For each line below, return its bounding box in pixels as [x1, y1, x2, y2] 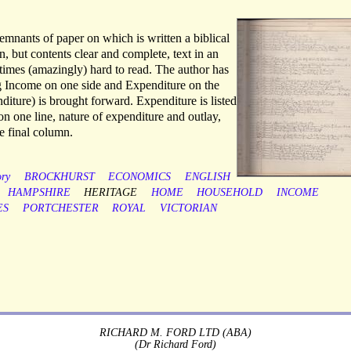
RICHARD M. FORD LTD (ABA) [100, 325, 251, 338]
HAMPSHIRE [7, 186, 71, 199]
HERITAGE [84, 186, 138, 199]
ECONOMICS [108, 171, 172, 183]
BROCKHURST [24, 171, 95, 183]
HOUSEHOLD [197, 186, 263, 199]
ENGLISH [184, 171, 230, 183]
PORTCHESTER [22, 202, 99, 215]
